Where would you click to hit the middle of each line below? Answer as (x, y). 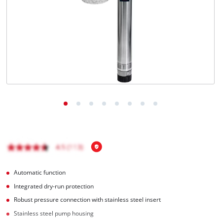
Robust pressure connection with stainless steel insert (88, 200)
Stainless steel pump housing (54, 214)
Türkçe (37, 19)
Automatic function (40, 172)
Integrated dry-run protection (54, 186)
